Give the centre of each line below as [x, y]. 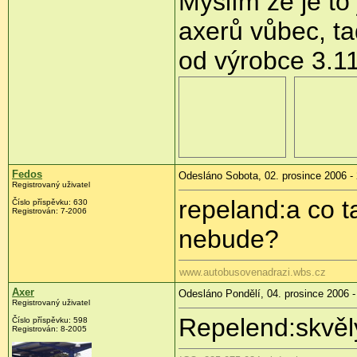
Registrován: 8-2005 [49, 329]
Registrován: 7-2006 [49, 211]
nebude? [229, 239]
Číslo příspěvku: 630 [50, 202]
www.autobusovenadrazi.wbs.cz [253, 273]
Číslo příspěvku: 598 [50, 320]
